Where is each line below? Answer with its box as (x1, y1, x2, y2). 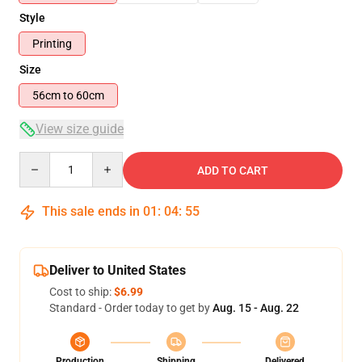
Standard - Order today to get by (49, 301, 213, 314)
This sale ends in (39, 204, 143, 219)
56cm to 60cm (76, 89, 104, 102)
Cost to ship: (49, 285, 114, 298)
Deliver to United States (49, 263, 186, 278)
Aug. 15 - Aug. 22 (213, 301, 299, 314)
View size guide (36, 121, 124, 137)
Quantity (19, 153, 63, 166)
